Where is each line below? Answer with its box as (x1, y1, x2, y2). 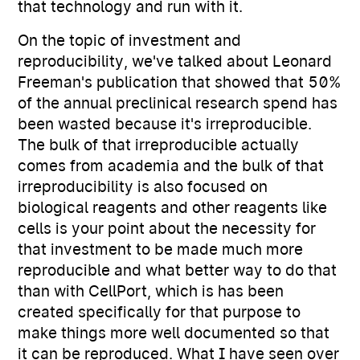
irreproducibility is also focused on (18, 178, 268, 196)
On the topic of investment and (18, 31, 242, 50)
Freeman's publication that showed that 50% (18, 73, 342, 92)
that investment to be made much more (18, 240, 304, 259)
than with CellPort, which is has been (18, 282, 284, 301)
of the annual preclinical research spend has (18, 94, 338, 112)
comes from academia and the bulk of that (18, 157, 325, 175)
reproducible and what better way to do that (18, 261, 337, 280)
